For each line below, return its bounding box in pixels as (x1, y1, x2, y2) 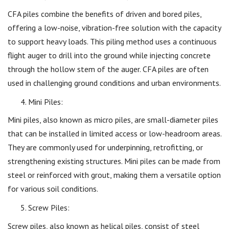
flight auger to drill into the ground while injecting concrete (8, 50, 211, 60)
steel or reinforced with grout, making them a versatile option (8, 170, 221, 180)
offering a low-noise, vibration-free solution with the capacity (8, 22, 221, 33)
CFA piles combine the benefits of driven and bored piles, (8, 8, 201, 19)
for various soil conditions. (8, 184, 98, 194)
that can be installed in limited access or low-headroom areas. (8, 128, 221, 139)
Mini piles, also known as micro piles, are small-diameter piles (8, 114, 218, 125)
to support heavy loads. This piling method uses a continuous (8, 36, 217, 47)
